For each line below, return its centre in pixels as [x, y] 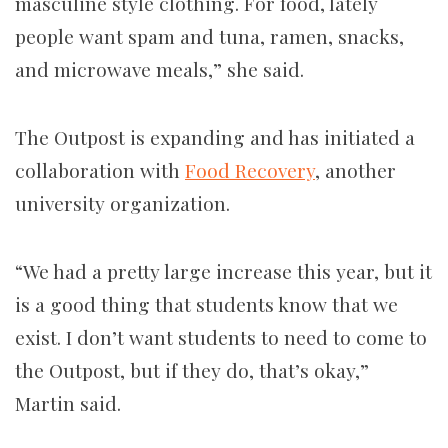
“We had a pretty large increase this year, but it [223, 271]
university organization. [122, 203]
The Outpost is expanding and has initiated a [215, 137]
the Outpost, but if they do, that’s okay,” [192, 370]
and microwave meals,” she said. [159, 69]
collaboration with [100, 170]
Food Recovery [250, 170]
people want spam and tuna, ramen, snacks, [209, 36]
